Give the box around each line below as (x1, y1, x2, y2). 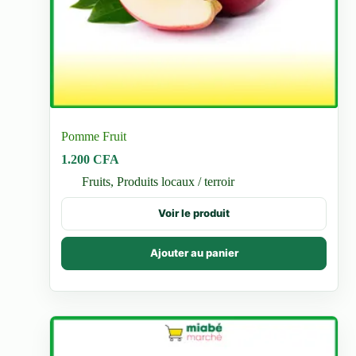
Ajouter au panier (149, 246, 238, 260)
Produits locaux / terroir (117, 174, 235, 188)
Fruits (82, 174, 111, 188)
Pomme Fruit (61, 129, 127, 143)
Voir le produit (158, 207, 230, 220)
